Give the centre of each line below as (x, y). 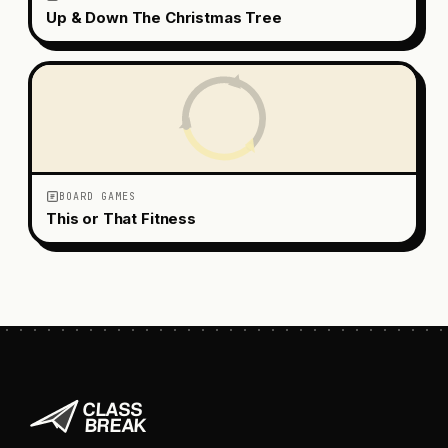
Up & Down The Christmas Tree (164, 17)
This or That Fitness (121, 218)
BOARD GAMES (97, 196)
